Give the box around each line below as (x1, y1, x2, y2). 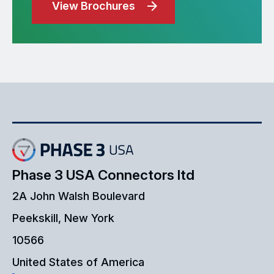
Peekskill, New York (12, 211, 114, 224)
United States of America (12, 255, 144, 268)
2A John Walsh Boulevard (12, 189, 145, 202)
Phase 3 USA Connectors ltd (12, 166, 194, 183)
